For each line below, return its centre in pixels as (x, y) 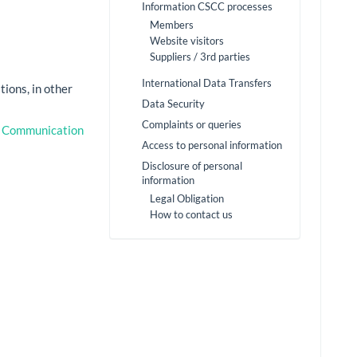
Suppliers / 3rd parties (200, 57)
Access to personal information (212, 145)
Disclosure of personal (192, 166)
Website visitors (187, 41)
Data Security (173, 104)
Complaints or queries (192, 125)
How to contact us (191, 215)
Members (172, 25)
